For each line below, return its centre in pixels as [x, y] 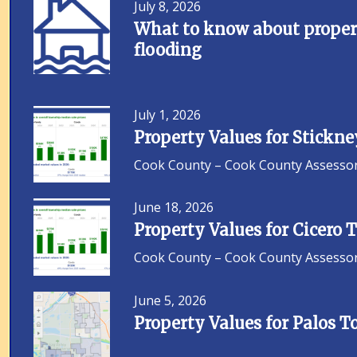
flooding [168, 49]
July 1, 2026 [168, 114]
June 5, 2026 [171, 300]
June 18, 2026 [174, 208]
